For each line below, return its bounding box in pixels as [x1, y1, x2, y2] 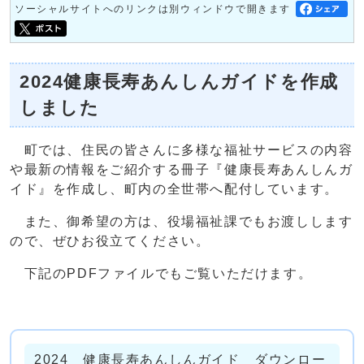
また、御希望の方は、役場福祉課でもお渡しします [10, 214, 353, 228]
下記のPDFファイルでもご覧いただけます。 [10, 266, 313, 280]
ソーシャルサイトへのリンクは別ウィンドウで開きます [15, 4, 291, 15]
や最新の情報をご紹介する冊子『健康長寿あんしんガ [10, 162, 353, 176]
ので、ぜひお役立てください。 [10, 233, 210, 248]
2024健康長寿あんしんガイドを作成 [19, 71, 339, 92]
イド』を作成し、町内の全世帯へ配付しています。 [10, 181, 339, 196]
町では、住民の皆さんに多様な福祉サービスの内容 [10, 142, 353, 157]
